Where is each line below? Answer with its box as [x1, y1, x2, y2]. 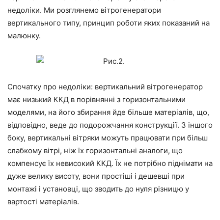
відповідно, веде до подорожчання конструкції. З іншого [7, 120, 213, 130]
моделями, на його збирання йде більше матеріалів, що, [7, 108, 209, 117]
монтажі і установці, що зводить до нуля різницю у [7, 184, 189, 194]
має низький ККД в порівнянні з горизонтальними [7, 95, 186, 105]
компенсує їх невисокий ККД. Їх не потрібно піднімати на [7, 159, 213, 168]
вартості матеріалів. [7, 197, 79, 207]
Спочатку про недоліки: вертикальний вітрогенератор [7, 82, 203, 92]
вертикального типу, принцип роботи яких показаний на [7, 18, 210, 28]
